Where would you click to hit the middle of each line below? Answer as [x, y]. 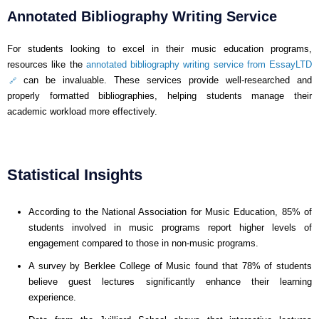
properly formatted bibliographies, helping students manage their [159, 95]
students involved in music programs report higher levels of [170, 227]
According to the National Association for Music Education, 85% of [170, 211]
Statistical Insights [75, 174]
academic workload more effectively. [82, 111]
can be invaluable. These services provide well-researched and [164, 80]
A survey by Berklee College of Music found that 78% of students [170, 266]
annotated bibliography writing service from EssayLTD [199, 64]
